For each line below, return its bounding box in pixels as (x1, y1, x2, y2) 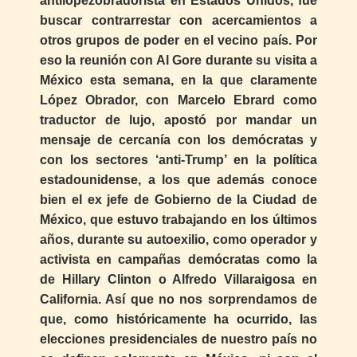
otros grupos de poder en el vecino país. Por (40, 33, 317, 48)
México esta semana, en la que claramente (40, 73, 317, 88)
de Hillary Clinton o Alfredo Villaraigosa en (40, 273, 317, 287)
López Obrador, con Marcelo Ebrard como (40, 93, 317, 108)
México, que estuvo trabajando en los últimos (40, 213, 317, 227)
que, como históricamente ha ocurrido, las (40, 312, 317, 327)
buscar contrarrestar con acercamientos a (40, 14, 317, 28)
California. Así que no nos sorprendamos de (40, 292, 317, 307)
